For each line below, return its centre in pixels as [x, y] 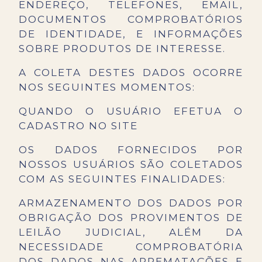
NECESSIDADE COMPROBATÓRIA [131, 247]
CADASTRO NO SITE [78, 126]
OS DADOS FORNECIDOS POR [131, 150]
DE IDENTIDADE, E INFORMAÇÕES [131, 34]
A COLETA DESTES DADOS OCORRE [131, 73]
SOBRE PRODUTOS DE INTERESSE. [122, 49]
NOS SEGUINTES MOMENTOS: [107, 87]
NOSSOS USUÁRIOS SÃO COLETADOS [131, 165]
